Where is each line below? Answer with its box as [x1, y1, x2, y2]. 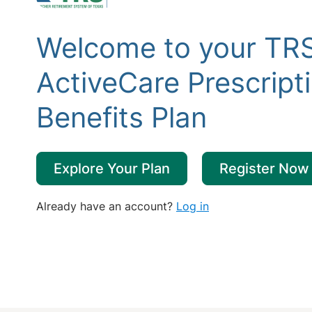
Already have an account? [36, 199, 176, 213]
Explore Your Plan [54, 160, 170, 177]
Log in [176, 199, 209, 213]
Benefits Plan [36, 100, 207, 134]
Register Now [219, 160, 309, 177]
